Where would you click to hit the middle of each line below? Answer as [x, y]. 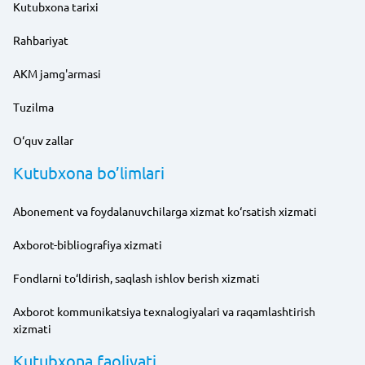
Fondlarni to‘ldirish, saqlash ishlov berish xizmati [136, 277]
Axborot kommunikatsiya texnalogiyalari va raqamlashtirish [164, 311]
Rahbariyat [41, 40]
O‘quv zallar [43, 140]
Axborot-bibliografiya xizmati [88, 244]
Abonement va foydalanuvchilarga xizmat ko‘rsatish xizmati [165, 211]
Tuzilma [33, 106]
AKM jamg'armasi [57, 73]
